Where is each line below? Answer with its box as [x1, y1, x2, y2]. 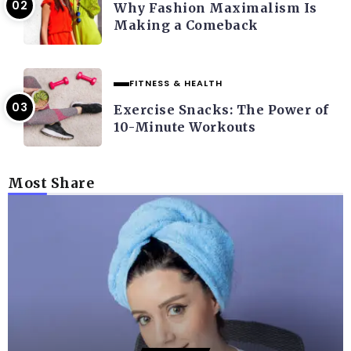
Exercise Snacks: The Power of [114, 102, 329, 118]
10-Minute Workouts [114, 119, 255, 136]
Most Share [8, 175, 94, 193]
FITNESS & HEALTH [129, 77, 223, 90]
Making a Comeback [114, 17, 259, 34]
